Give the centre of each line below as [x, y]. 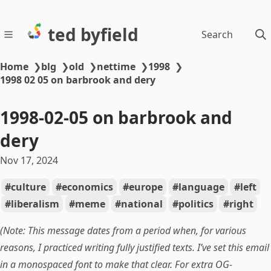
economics [87, 187]
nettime [116, 67]
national [142, 204]
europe [145, 187]
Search [217, 34]
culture [28, 187]
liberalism [35, 204]
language [201, 187]
